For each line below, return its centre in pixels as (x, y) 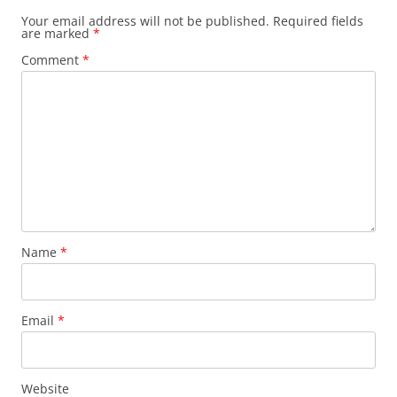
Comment (52, 60)
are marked (57, 33)
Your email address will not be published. (145, 21)
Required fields (318, 21)
